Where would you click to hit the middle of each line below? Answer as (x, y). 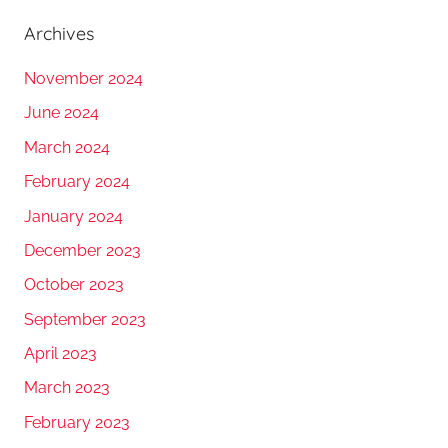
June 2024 (61, 113)
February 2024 (77, 182)
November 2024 (83, 79)
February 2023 (77, 422)
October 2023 (74, 285)
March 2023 (67, 388)
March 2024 (67, 147)
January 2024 (73, 216)
